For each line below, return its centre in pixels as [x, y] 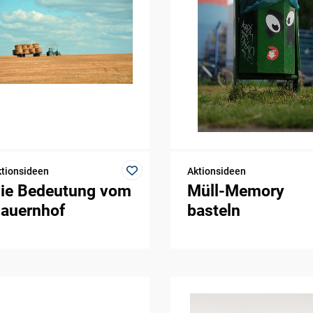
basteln [213, 211]
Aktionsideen [216, 172]
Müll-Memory [235, 191]
